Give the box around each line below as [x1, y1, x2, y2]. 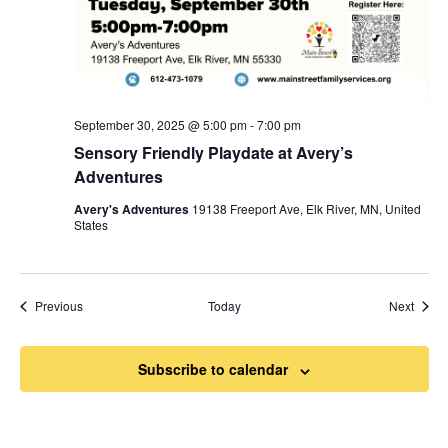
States [73, 216, 108, 234]
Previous [34, 297, 83, 315]
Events [81, 296, 119, 314]
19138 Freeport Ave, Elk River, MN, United [191, 200, 421, 218]
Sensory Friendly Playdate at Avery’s [73, 141, 353, 165]
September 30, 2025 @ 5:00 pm [73, 116, 247, 134]
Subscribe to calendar [138, 359, 288, 380]
